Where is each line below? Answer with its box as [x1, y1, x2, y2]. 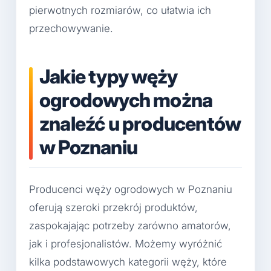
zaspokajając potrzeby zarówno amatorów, [29, 220, 231, 232]
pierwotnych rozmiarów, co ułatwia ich [29, 4, 211, 17]
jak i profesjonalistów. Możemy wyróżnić [29, 238, 222, 250]
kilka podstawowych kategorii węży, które [29, 256, 227, 269]
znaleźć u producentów [39, 112, 241, 136]
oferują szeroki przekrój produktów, [29, 201, 198, 214]
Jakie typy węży [39, 65, 177, 89]
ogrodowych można [39, 88, 213, 113]
